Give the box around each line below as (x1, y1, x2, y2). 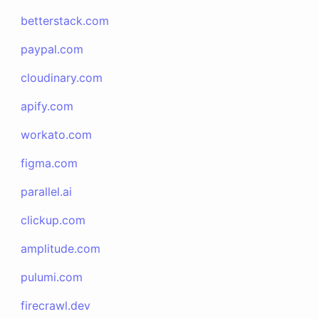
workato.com (21, 127, 93, 142)
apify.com (21, 99, 74, 113)
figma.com (21, 156, 78, 170)
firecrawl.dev (21, 298, 91, 313)
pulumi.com (21, 270, 83, 284)
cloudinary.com (21, 70, 103, 85)
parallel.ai (21, 184, 73, 199)
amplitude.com (21, 241, 101, 256)
